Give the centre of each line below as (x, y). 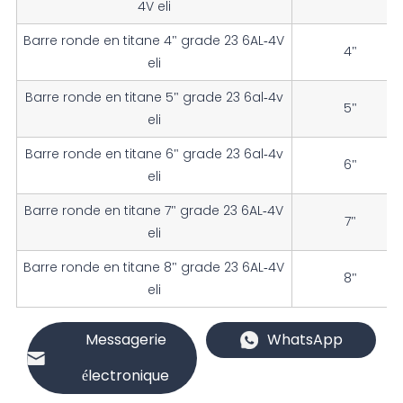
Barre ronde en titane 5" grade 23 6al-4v (154, 97)
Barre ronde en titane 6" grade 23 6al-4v (154, 153)
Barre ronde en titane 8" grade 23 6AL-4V (154, 267)
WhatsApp (304, 340)
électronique (125, 376)
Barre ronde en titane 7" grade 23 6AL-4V (154, 210)
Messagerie (125, 340)
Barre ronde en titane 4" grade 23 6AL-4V (154, 40)
